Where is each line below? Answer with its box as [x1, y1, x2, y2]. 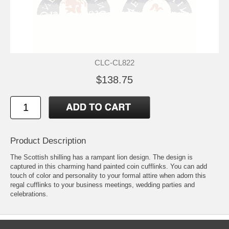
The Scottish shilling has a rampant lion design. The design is [10, 153, 193, 161]
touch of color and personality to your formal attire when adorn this [10, 171, 206, 179]
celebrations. [10, 190, 48, 198]
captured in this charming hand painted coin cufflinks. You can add [10, 162, 207, 170]
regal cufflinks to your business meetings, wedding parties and [10, 180, 195, 189]
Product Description [10, 135, 86, 146]
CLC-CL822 [95, 58, 134, 67]
